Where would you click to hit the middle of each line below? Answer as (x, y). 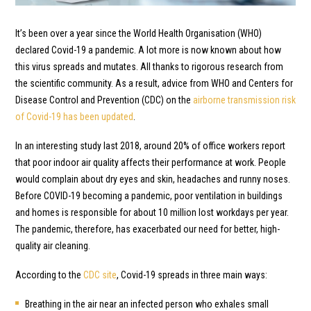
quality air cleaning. (53, 245)
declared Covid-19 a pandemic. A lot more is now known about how (148, 50)
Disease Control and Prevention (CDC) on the (104, 100)
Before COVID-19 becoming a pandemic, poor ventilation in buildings (149, 195)
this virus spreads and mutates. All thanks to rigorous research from (149, 66)
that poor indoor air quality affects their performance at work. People (151, 162)
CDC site (100, 275)
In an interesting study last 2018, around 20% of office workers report (150, 145)
